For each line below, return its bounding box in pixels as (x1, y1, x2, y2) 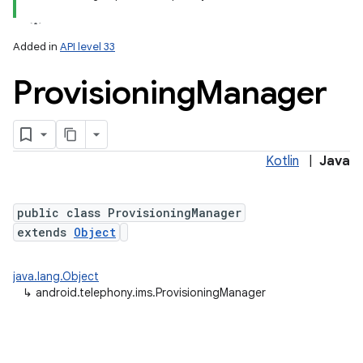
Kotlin (266, 153, 299, 169)
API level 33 (60, 40, 115, 53)
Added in (13, 40, 60, 53)
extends (17, 224, 74, 240)
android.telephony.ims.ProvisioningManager (36, 285, 266, 300)
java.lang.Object (13, 269, 99, 284)
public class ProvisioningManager (17, 205, 241, 220)
